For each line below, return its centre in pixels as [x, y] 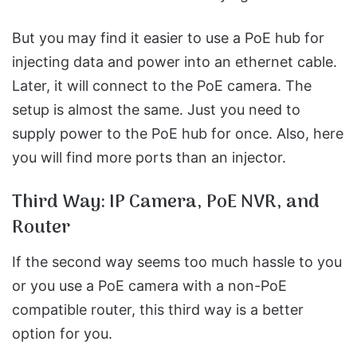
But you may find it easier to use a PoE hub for [168, 38]
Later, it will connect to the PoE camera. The [162, 86]
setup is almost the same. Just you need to [156, 110]
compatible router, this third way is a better [158, 309]
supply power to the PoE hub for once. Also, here [178, 133]
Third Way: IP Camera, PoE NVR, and [166, 202]
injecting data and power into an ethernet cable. [175, 62]
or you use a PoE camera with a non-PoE [149, 285]
